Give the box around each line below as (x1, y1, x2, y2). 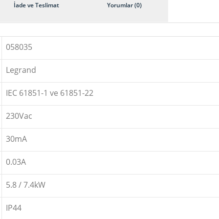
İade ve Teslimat (13, 1, 59, 9)
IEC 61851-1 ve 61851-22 (6, 88, 93, 98)
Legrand (6, 65, 36, 75)
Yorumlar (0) (107, 1, 142, 9)
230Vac (6, 110, 32, 121)
